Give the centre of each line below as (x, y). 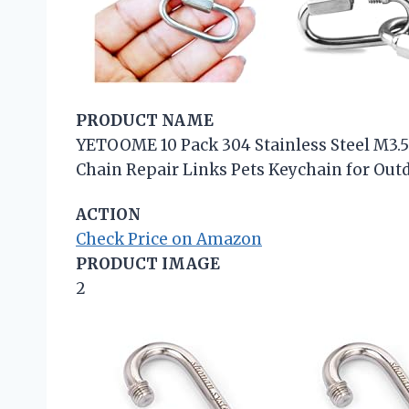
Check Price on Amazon (169, 239)
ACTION (108, 214)
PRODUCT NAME (145, 120)
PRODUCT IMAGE (148, 263)
